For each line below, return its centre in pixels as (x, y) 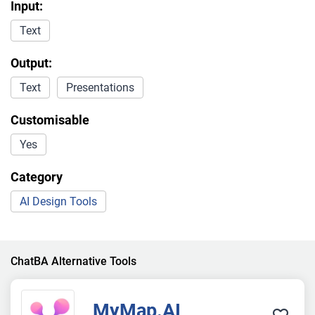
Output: (31, 63)
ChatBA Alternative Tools (73, 262)
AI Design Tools (58, 202)
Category (37, 177)
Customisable (50, 120)
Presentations (100, 88)
